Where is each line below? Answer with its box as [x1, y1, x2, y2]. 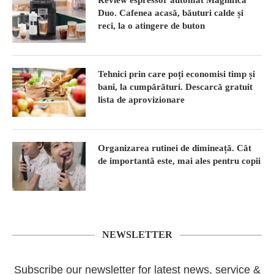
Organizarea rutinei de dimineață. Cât [98, 143, 251, 153]
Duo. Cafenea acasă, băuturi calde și [98, 7, 243, 18]
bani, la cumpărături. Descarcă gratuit [98, 81, 253, 92]
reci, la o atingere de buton [98, 20, 207, 31]
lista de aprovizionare [98, 94, 185, 105]
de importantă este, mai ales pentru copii [98, 155, 261, 166]
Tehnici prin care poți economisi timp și [98, 68, 255, 79]
